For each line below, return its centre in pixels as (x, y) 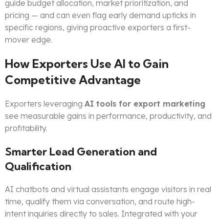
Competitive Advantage (73, 80)
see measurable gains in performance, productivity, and (108, 116)
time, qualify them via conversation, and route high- (100, 202)
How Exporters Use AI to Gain (87, 64)
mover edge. (29, 40)
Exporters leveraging (45, 104)
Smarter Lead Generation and (81, 152)
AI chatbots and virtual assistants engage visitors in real (108, 189)
